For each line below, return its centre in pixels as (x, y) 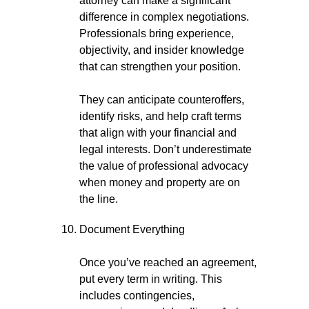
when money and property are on (160, 182)
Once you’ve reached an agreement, (168, 262)
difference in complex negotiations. (164, 17)
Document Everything (132, 229)
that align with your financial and (158, 133)
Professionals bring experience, (157, 33)
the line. (99, 199)
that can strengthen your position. (160, 67)
